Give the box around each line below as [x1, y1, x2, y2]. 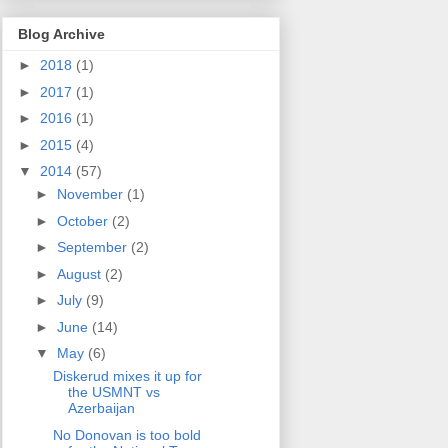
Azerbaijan [67, 400, 135, 417]
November [56, 186, 127, 203]
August [56, 265, 105, 282]
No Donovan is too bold [52, 426, 201, 443]
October [56, 212, 112, 229]
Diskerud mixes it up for [52, 368, 202, 385]
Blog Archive [18, 26, 105, 43]
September [56, 239, 131, 256]
